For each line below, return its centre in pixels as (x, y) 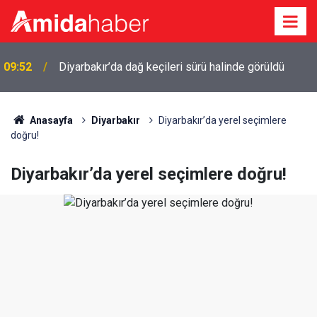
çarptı (73, 75)
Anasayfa (50, 120)
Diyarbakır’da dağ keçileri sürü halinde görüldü (172, 34)
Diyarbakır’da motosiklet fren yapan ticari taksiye (179, 58)
